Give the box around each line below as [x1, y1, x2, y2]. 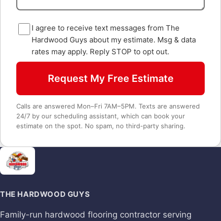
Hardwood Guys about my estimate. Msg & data [32, 35, 196, 45]
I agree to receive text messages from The [32, 23, 180, 33]
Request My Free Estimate [47, 73, 174, 85]
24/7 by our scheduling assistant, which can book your [16, 112, 185, 120]
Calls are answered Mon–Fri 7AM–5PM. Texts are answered [16, 102, 200, 110]
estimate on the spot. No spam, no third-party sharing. [16, 122, 185, 130]
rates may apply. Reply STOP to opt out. [32, 47, 169, 57]
